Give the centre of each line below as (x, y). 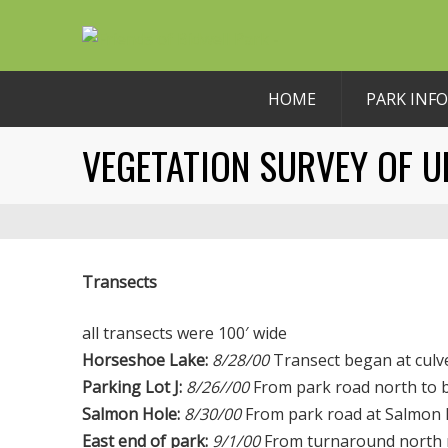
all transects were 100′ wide (184, 333)
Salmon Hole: (131, 414)
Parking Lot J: (132, 387)
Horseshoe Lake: (145, 360)
